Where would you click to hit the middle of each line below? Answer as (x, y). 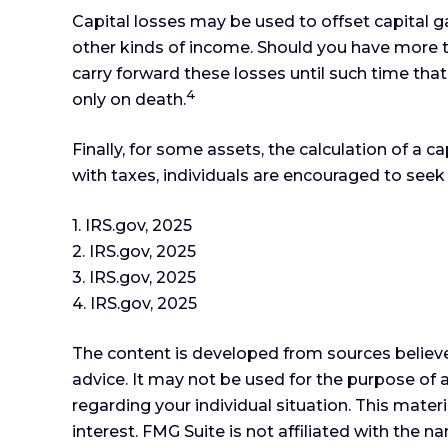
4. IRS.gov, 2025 (134, 304)
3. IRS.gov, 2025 (134, 278)
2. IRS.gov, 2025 (134, 252)
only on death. (129, 100)
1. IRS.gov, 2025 (132, 226)
